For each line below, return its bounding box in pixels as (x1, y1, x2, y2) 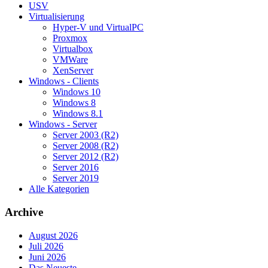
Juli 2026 (29, 240, 63, 251)
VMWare (53, 54, 88, 65)
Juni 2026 (29, 251, 66, 262)
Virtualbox (53, 44, 93, 54)
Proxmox (53, 33, 87, 44)
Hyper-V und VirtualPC (53, 22, 144, 33)
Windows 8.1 (53, 108, 103, 119)
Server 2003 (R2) (53, 130, 118, 141)
